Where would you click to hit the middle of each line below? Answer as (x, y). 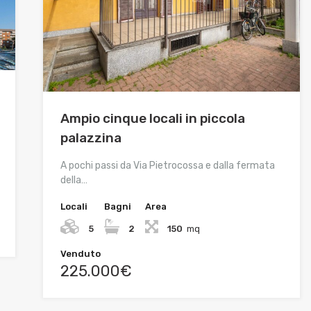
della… (74, 180)
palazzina (91, 137)
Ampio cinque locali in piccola (152, 118)
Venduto (80, 253)
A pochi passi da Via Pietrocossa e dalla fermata (167, 165)
